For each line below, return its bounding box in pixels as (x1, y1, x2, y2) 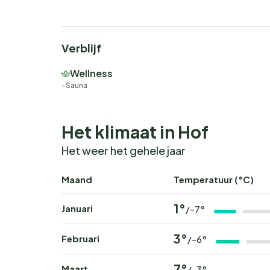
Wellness (70, 67, 113, 80)
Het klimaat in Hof (61, 121, 209, 143)
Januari (61, 202, 93, 215)
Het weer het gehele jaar (61, 143, 186, 158)
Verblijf (61, 41, 101, 55)
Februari (61, 233, 99, 245)
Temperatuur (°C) (174, 174, 254, 186)
